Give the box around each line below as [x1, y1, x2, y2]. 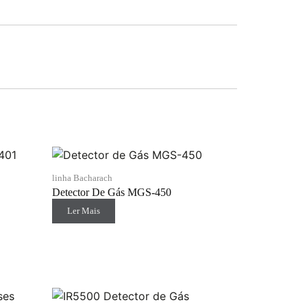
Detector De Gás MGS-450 [52, 186, 171, 198]
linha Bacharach [52, 173, 112, 183]
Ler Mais [67, 206, 100, 216]
